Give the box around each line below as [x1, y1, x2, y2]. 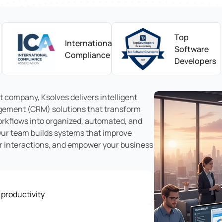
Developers [174, 55, 216, 66]
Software [174, 43, 209, 55]
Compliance [65, 49, 110, 60]
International [65, 37, 114, 49]
